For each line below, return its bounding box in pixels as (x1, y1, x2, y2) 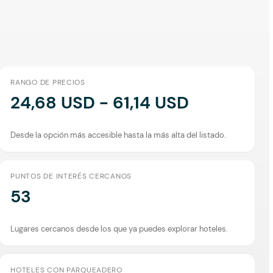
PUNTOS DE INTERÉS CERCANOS (10, 171, 132, 181)
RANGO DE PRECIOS (10, 77, 85, 87)
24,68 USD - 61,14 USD (10, 91, 190, 114)
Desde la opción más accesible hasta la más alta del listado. (10, 129, 227, 140)
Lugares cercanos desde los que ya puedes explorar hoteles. (10, 223, 229, 234)
